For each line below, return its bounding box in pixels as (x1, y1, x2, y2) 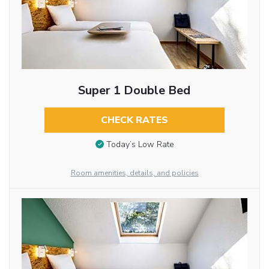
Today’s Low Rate (106, 139, 174, 151)
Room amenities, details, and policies (70, 168, 199, 178)
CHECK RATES (100, 113, 168, 127)
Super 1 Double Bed (78, 82, 191, 98)
